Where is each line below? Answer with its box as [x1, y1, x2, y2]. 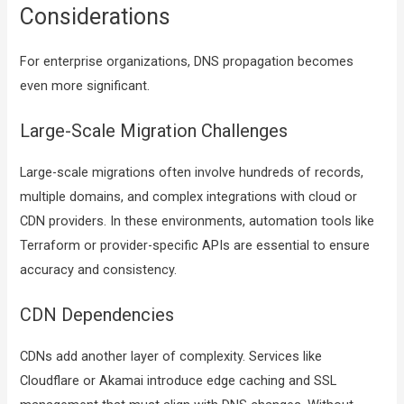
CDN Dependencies [20, 304, 175, 326]
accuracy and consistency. [20, 262, 178, 278]
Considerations [20, 3, 171, 30]
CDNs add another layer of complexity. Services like [20, 348, 323, 365]
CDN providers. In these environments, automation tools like [20, 213, 375, 229]
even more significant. [20, 77, 151, 94]
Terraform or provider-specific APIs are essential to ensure [20, 237, 371, 253]
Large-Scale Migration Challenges [20, 120, 289, 142]
